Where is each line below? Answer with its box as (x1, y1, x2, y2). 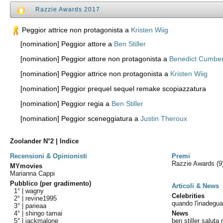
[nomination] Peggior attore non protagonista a (12, 55, 170, 63)
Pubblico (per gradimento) (10, 180, 92, 187)
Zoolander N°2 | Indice (10, 137, 79, 145)
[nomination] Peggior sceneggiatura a (12, 114, 141, 122)
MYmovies (10, 162, 43, 170)
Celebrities (172, 192, 205, 200)
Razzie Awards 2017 (35, 6, 101, 13)
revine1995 (25, 195, 57, 202)
